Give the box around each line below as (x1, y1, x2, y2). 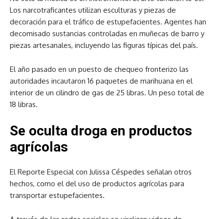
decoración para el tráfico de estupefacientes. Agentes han (10, 17, 206, 26)
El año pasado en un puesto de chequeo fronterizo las (10, 65, 189, 74)
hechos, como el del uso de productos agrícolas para (10, 179, 184, 188)
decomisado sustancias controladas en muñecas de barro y (10, 29, 204, 38)
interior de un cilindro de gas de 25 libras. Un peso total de (10, 88, 204, 97)
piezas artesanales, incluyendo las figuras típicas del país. (10, 41, 198, 50)
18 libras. (10, 100, 38, 109)
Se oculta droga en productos (10, 123, 192, 139)
